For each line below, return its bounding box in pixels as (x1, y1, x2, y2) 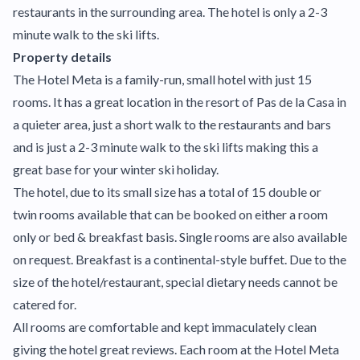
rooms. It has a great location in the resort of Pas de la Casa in (13, 94, 346, 109)
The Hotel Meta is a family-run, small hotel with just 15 (13, 72, 312, 87)
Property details (13, 49, 112, 64)
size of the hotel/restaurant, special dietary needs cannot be (13, 274, 337, 289)
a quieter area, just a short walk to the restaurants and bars (13, 117, 331, 132)
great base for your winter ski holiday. (13, 162, 219, 177)
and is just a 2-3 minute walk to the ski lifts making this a (13, 139, 318, 154)
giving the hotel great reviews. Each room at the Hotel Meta (13, 342, 339, 357)
